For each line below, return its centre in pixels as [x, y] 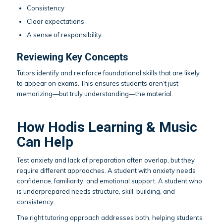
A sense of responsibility [64, 34]
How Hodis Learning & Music [107, 127]
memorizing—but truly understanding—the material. [95, 93]
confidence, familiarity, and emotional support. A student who [109, 181]
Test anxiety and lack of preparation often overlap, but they [106, 160]
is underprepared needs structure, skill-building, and [96, 191]
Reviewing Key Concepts [72, 57]
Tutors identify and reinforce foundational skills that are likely [108, 73]
